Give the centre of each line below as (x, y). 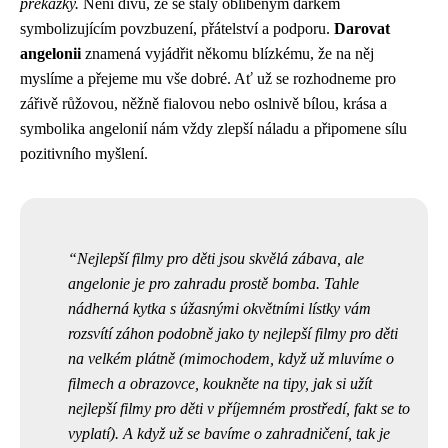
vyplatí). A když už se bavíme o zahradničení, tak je (229, 433)
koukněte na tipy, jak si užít (287, 383)
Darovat (362, 28)
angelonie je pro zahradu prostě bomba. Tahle (213, 283)
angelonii (50, 53)
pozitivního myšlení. (84, 153)
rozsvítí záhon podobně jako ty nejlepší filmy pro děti (233, 333)
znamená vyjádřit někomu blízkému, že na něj (227, 53)
